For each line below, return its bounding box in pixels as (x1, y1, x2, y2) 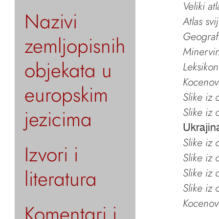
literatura (24, 164, 97, 193)
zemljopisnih (24, 31, 126, 60)
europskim (24, 80, 108, 109)
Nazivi (24, 7, 77, 36)
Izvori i (24, 140, 78, 169)
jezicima (24, 105, 92, 133)
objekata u (24, 56, 112, 85)
